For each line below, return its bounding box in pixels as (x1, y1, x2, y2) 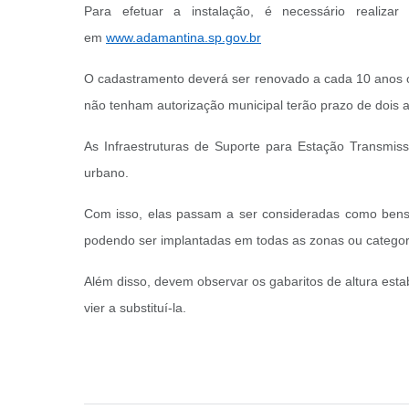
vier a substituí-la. (84, 300, 186, 315)
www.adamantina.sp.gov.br (106, 30, 261, 45)
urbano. (84, 165, 129, 180)
